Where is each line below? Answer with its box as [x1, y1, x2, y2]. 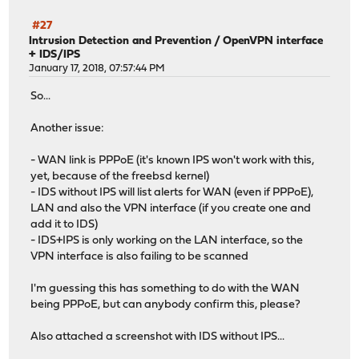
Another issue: [30, 122, 105, 135]
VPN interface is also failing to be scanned [30, 250, 249, 263]
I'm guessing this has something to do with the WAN [30, 282, 301, 295]
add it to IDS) [30, 218, 99, 231]
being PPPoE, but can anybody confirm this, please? [30, 298, 301, 311]
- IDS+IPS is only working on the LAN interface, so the [30, 234, 304, 247]
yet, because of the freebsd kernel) [30, 170, 210, 183]
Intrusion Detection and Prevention [29, 35, 212, 48]
